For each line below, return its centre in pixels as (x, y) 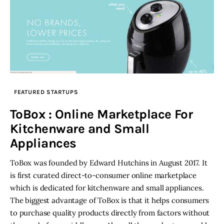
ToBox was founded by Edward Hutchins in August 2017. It (109, 163)
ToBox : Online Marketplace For (101, 114)
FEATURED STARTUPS (46, 92)
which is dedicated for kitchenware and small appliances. (107, 188)
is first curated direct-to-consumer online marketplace (103, 175)
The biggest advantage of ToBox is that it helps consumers (109, 200)
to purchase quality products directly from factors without (110, 213)
